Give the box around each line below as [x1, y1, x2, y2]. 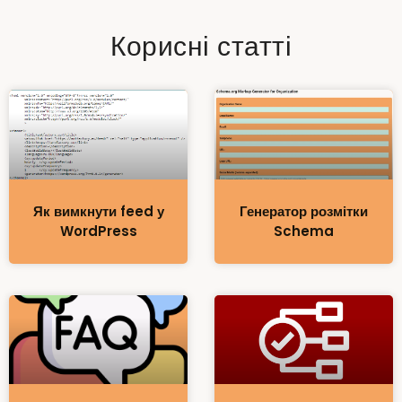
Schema [274, 221, 334, 240]
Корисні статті [110, 28, 292, 66]
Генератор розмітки [240, 201, 368, 221]
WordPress [59, 221, 137, 240]
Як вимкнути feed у [32, 201, 164, 221]
